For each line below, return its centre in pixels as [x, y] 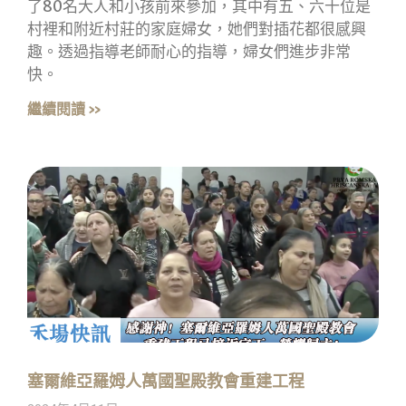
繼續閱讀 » [64, 109]
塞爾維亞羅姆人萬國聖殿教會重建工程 [166, 382]
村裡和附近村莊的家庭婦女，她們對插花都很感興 [197, 29]
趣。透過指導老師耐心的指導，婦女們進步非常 [189, 52]
